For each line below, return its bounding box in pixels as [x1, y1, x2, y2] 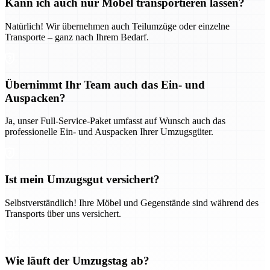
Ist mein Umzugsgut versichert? [5, 173, 160, 186]
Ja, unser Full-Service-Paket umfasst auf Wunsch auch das [5, 116, 225, 127]
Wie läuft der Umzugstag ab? [5, 254, 149, 268]
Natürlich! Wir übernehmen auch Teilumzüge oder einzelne [5, 20, 230, 31]
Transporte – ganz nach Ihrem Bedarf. [5, 31, 149, 42]
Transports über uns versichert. [5, 208, 121, 219]
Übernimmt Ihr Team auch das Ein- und [5, 78, 205, 91]
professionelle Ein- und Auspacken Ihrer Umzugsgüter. [5, 127, 213, 137]
